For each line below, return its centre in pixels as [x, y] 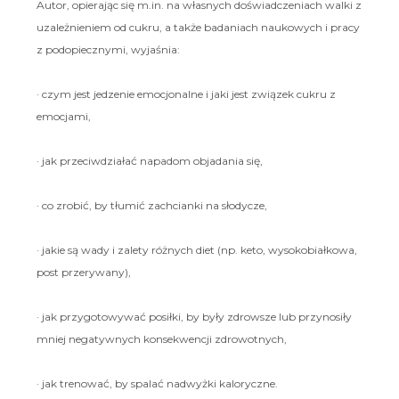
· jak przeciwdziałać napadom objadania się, [149, 160]
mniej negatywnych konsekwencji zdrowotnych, [161, 338]
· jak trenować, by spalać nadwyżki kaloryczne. [157, 383]
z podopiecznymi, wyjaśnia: [108, 49]
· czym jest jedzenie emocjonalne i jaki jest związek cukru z [186, 94]
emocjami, [63, 116]
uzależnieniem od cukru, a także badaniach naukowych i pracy [198, 27]
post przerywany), [83, 272]
